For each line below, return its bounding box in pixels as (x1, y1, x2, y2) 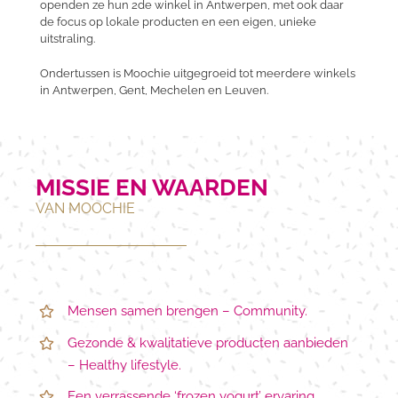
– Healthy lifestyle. (68, 356, 181, 373)
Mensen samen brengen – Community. (68, 303, 307, 320)
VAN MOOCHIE (36, 200, 135, 218)
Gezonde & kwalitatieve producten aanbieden (68, 334, 348, 351)
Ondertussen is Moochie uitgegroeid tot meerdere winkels (39, 67, 355, 81)
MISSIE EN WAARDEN (36, 173, 268, 202)
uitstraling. (39, 32, 95, 46)
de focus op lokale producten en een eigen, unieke (39, 15, 316, 29)
